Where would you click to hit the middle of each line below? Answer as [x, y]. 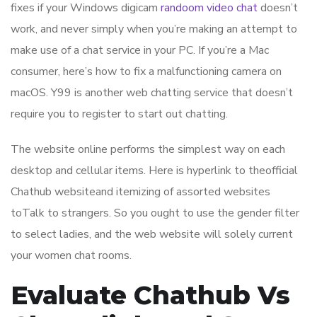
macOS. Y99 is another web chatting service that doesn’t [152, 93]
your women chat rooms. [71, 256]
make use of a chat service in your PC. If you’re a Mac [140, 51]
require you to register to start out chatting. [119, 114]
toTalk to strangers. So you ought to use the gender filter [155, 213]
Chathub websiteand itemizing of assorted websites [140, 192]
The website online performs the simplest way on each [148, 150]
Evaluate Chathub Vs [150, 295]
